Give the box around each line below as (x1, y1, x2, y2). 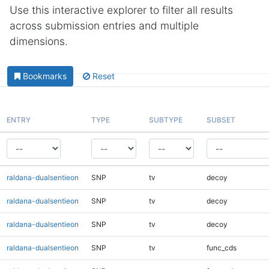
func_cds (206, 243, 237, 252)
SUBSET (206, 115, 235, 124)
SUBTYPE (148, 115, 183, 124)
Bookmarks (22, 71, 67, 82)
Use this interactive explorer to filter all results (10, 4, 233, 16)
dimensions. (10, 35, 68, 47)
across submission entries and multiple (10, 19, 199, 32)
